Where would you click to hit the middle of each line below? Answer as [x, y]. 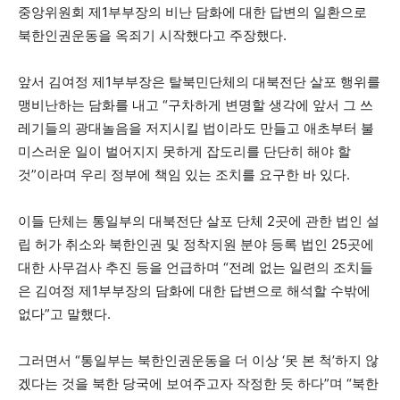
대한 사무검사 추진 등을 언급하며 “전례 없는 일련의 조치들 [196, 267]
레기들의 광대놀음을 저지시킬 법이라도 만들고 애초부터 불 [196, 128]
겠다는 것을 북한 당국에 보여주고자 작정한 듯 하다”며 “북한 [198, 383]
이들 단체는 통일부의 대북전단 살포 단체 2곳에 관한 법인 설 [199, 221]
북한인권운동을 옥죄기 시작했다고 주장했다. [152, 35]
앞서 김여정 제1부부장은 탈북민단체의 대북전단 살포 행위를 [199, 81]
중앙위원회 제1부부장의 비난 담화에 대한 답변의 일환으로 [192, 12]
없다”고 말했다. [64, 313]
